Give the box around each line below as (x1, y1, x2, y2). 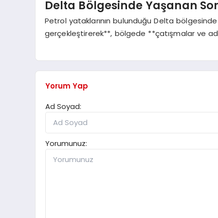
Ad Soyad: (45, 101, 81, 111)
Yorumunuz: (45, 138, 87, 148)
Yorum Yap (45, 80, 88, 91)
